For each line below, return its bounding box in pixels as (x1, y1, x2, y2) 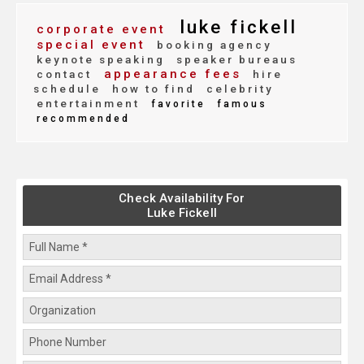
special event (37, 37, 145, 53)
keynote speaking (37, 53, 165, 67)
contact (37, 67, 92, 81)
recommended (37, 113, 130, 125)
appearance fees (98, 67, 241, 82)
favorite (146, 98, 206, 110)
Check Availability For (119, 191, 245, 206)
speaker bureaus (171, 53, 297, 67)
